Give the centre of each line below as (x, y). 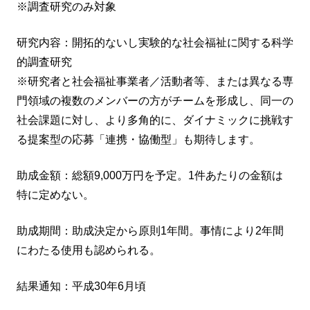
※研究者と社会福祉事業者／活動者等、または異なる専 (155, 81)
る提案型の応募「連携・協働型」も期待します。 (138, 139)
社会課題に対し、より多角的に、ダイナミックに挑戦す (155, 120)
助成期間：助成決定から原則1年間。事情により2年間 (150, 230)
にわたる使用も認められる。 (89, 250)
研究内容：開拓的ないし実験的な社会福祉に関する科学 (155, 42)
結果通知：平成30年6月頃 (81, 286)
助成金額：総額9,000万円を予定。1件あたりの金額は (150, 175)
